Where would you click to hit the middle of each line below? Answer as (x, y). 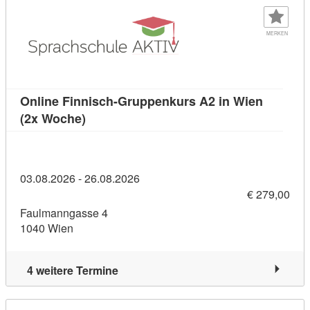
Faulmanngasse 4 (64, 213)
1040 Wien (47, 228)
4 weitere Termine (73, 271)
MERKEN (277, 33)
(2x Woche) (53, 118)
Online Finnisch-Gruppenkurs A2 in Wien (142, 101)
